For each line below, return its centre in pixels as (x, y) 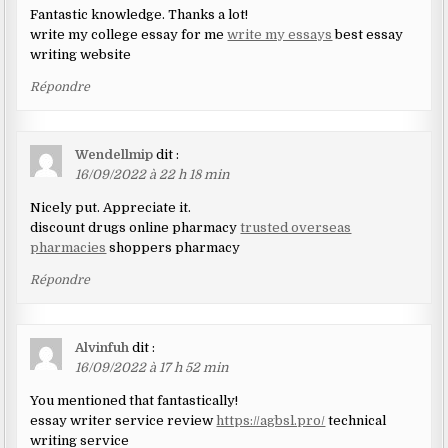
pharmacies (68, 247)
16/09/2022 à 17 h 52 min (152, 367)
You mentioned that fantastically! (134, 400)
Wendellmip (114, 154)
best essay (368, 34)
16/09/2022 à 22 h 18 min (153, 174)
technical (356, 420)
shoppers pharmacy (173, 247)
